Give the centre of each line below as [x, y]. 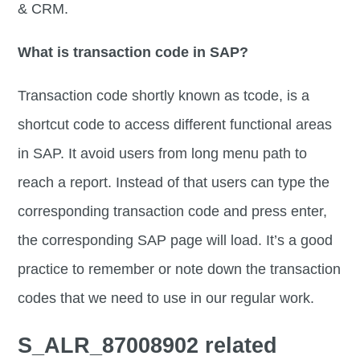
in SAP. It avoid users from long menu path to [163, 154]
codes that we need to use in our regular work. [166, 299]
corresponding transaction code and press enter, [173, 212]
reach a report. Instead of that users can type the [174, 183]
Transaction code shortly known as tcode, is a [164, 96]
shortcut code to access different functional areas [175, 125]
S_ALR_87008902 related [148, 345]
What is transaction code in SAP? [133, 53]
